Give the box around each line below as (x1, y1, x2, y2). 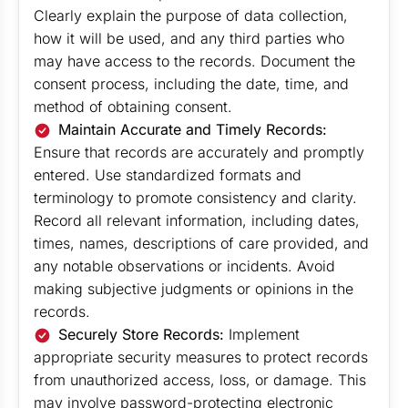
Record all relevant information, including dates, (34, 211, 360, 229)
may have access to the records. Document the (34, 52, 355, 70)
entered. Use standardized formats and (34, 166, 301, 184)
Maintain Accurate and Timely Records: (58, 120, 328, 138)
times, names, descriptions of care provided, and (34, 234, 369, 252)
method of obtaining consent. (34, 97, 232, 116)
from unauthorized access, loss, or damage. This (34, 371, 366, 389)
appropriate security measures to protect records (34, 348, 368, 366)
